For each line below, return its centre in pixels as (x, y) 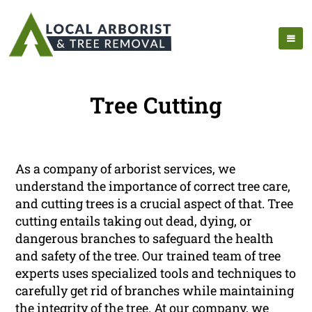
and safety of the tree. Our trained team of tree (148, 256)
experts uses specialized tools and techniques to (156, 273)
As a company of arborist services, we (126, 169)
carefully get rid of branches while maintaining (155, 291)
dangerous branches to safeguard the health (145, 239)
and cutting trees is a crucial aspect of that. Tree (155, 204)
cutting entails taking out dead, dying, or (134, 221)
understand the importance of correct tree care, (153, 186)
